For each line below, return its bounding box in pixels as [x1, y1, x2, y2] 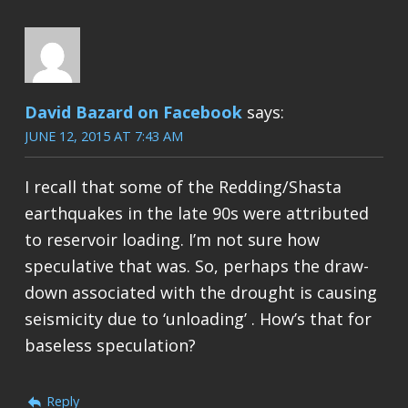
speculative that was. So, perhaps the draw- [24, 254, 369, 277]
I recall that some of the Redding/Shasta [24, 175, 342, 198]
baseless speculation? [24, 333, 196, 356]
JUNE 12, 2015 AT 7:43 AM [24, 126, 183, 145]
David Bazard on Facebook [24, 100, 242, 123]
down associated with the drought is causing [24, 280, 377, 303]
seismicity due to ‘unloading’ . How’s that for [24, 307, 372, 330]
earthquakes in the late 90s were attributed [24, 201, 369, 224]
